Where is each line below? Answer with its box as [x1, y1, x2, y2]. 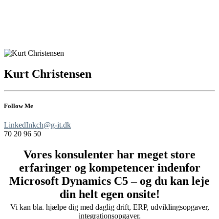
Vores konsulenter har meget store [23, 148, 196, 161]
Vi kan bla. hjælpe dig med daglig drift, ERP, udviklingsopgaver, [10, 203, 209, 212]
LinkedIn [4, 121, 32, 130]
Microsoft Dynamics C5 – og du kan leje [9, 175, 210, 188]
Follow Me [4, 102, 33, 110]
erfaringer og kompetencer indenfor [19, 161, 200, 175]
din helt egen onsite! [59, 188, 160, 201]
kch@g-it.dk [32, 121, 71, 130]
